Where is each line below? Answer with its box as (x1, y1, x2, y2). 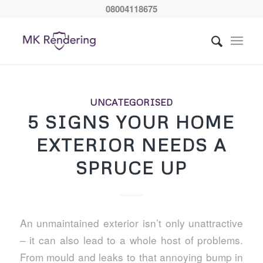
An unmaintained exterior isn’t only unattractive (19, 215, 244, 230)
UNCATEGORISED (90, 96, 173, 107)
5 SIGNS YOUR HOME (28, 111, 235, 133)
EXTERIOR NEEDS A (36, 134, 227, 156)
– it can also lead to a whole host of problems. (19, 232, 244, 247)
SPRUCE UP (75, 157, 187, 178)
